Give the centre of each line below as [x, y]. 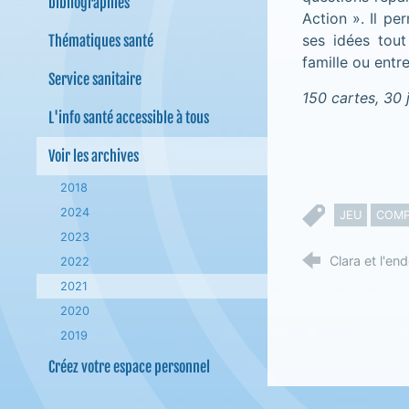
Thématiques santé [100, 41]
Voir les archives [93, 156]
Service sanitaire [94, 79]
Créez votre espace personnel [129, 367]
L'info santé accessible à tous [128, 118]
